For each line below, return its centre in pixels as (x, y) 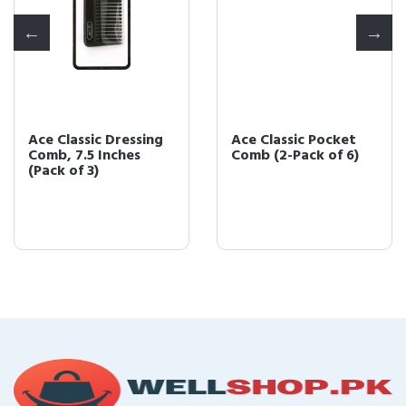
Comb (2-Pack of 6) (92, 156)
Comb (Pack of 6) (288, 171)
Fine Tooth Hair (284, 156)
